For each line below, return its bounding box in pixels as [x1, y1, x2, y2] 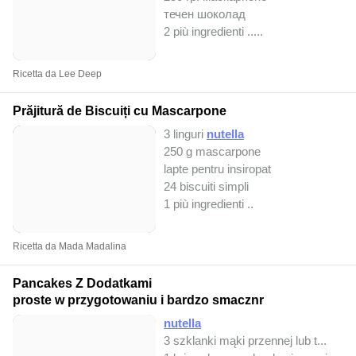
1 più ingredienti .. [164, 197, 253, 211]
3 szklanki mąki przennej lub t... [164, 334, 327, 347]
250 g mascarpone [164, 145, 261, 158]
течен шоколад [164, 7, 246, 21]
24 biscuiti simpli [164, 180, 249, 193]
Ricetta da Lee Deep [13, 68, 102, 79]
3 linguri [164, 127, 207, 141]
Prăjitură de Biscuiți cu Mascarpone [13, 104, 226, 118]
